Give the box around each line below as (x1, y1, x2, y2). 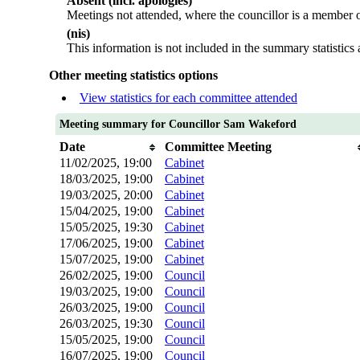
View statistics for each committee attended (79, 91, 297, 105)
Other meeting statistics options (48, 68, 218, 83)
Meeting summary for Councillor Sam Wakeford (59, 118, 297, 131)
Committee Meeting (164, 140, 272, 154)
